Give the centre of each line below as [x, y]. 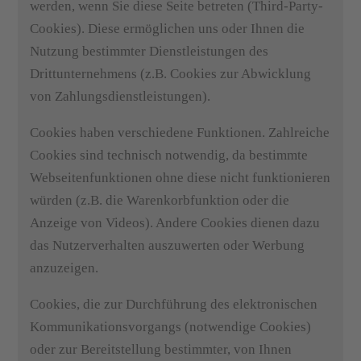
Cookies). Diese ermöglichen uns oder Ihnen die [168, 29]
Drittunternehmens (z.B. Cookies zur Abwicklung [171, 74]
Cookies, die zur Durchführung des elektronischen [174, 304]
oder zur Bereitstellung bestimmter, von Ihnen [161, 349]
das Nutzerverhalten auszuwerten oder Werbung [168, 245]
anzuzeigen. [64, 268]
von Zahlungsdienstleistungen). [120, 96]
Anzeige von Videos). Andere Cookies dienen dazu [175, 223]
